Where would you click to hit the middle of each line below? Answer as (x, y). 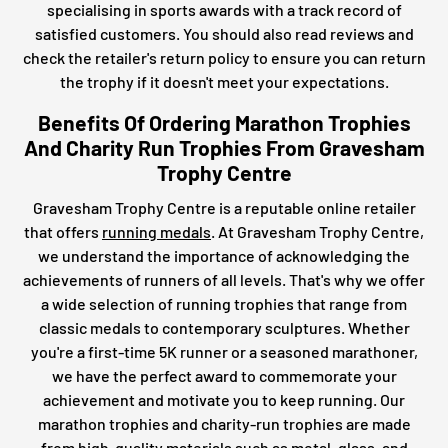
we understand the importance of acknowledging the (224, 255)
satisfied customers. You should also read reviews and (224, 33)
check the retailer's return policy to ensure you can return (224, 57)
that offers (63, 231)
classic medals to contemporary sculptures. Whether (224, 327)
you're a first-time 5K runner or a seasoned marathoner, (224, 351)
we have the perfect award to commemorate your (224, 375)
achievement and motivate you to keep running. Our (224, 399)
